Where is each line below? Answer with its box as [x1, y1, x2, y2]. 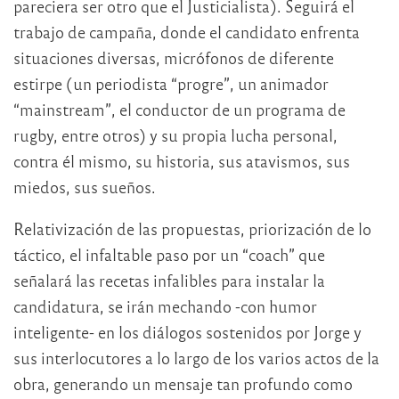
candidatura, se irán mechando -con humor [13, 295, 317, 316]
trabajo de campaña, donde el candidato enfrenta [13, 20, 360, 42]
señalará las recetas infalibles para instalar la [13, 269, 325, 290]
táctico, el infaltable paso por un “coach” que [13, 243, 325, 265]
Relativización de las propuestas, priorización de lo [13, 217, 371, 239]
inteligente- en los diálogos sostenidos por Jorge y [13, 321, 362, 342]
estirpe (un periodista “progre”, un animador [13, 72, 329, 94]
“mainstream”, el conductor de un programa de [13, 98, 346, 119]
